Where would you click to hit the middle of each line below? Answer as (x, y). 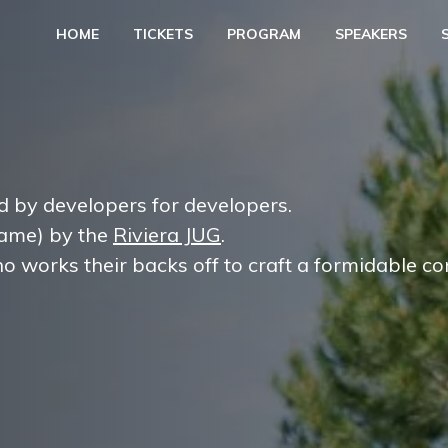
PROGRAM (264, 34)
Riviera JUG (167, 234)
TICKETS (163, 34)
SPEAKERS (371, 34)
